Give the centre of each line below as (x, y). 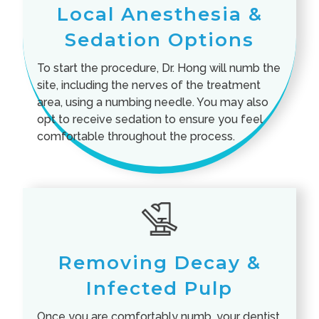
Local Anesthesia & (159, 15)
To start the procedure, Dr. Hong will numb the (159, 68)
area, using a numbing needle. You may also (153, 103)
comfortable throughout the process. (136, 137)
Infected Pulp (159, 288)
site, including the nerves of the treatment (149, 85)
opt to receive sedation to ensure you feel (150, 120)
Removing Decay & (159, 262)
